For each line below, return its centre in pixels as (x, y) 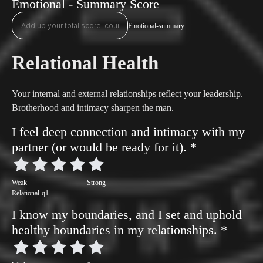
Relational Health (85, 63)
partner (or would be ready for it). (101, 147)
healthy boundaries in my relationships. (116, 230)
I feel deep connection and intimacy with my (128, 132)
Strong (96, 183)
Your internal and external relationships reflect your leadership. (127, 94)
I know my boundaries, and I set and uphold (127, 215)
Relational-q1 (30, 193)
